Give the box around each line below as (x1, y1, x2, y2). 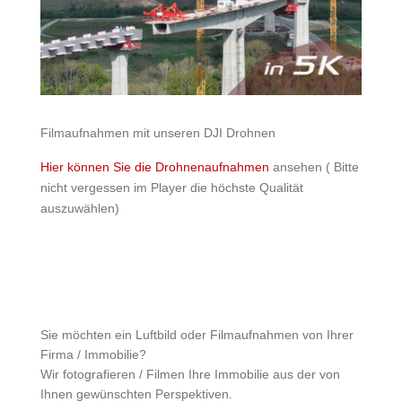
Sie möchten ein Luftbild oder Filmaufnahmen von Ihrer (39, 327, 354, 342)
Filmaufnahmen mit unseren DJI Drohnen (39, 125, 275, 140)
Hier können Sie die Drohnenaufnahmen (39, 159, 269, 174)
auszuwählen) (39, 200, 119, 215)
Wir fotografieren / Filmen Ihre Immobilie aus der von (39, 366, 340, 381)
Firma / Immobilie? (39, 346, 146, 362)
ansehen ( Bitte (268, 159, 359, 174)
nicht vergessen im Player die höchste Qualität (39, 179, 303, 195)
